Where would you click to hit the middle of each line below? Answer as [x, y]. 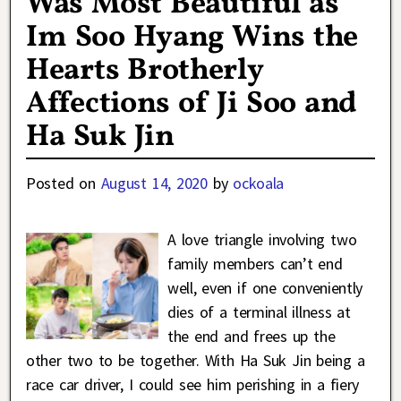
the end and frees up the [251, 337]
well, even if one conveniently [264, 288]
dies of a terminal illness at [259, 312]
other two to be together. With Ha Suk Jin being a [196, 361]
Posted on [64, 183]
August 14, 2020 [154, 183]
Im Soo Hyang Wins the [192, 38]
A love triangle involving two [262, 240]
